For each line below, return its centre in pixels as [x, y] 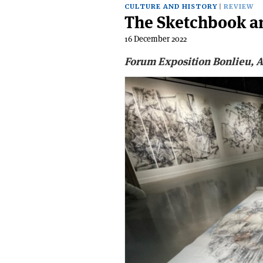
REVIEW [239, 7]
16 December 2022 [156, 39]
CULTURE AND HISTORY [171, 7]
